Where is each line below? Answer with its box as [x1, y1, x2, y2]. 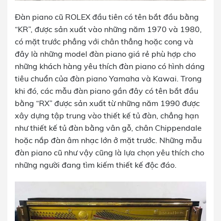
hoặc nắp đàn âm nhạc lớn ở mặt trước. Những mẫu [15, 135, 202, 145]
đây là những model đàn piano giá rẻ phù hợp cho [15, 48, 196, 59]
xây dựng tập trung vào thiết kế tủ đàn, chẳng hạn [15, 110, 199, 120]
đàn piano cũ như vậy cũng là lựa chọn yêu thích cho [15, 147, 204, 157]
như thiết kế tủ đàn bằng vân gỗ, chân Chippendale [15, 122, 202, 133]
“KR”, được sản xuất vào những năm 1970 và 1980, [15, 24, 202, 34]
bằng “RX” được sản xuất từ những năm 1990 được [15, 98, 200, 108]
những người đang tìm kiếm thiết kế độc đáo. [15, 159, 177, 170]
